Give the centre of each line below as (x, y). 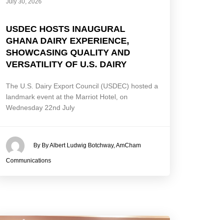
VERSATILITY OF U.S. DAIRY (67, 64)
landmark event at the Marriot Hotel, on (67, 96)
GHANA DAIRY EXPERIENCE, (68, 41)
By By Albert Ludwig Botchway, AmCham (87, 145)
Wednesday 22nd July (41, 107)
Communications (29, 160)
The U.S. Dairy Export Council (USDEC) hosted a (82, 86)
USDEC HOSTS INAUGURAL (66, 29)
